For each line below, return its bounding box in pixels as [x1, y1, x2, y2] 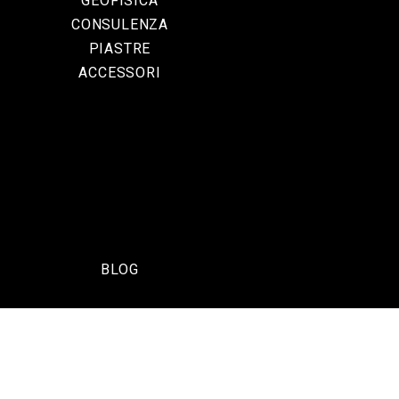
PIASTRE [88, 40, 151, 57]
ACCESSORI [78, 64, 161, 81]
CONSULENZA [71, 16, 168, 33]
